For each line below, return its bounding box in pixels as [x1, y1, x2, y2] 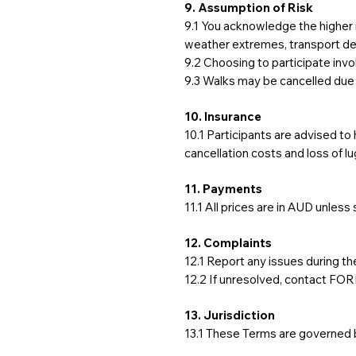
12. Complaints [184, 235, 272, 250]
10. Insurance [184, 109, 261, 124]
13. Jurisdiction [184, 308, 275, 323]
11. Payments [184, 181, 262, 196]
